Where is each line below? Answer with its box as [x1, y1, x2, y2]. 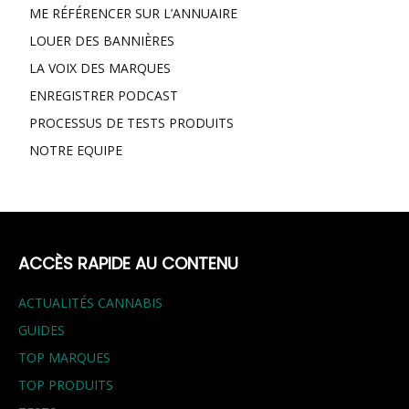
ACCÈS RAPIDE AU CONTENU [18, 252, 238, 276]
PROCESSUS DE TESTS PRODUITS [29, 114, 234, 132]
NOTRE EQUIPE [29, 142, 122, 160]
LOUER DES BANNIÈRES [29, 32, 174, 50]
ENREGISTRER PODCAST [29, 87, 178, 105]
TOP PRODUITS [18, 376, 113, 394]
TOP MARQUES [18, 349, 110, 367]
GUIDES [18, 321, 65, 340]
